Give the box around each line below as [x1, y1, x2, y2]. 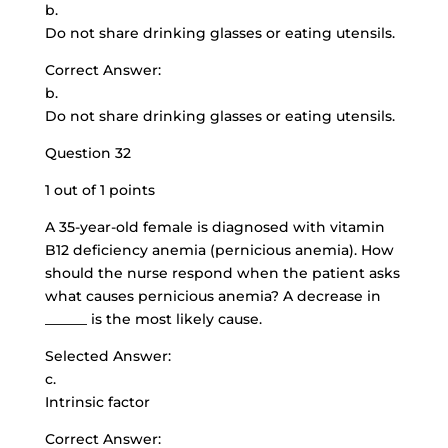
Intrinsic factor [44, 393, 150, 411]
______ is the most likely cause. [44, 310, 262, 328]
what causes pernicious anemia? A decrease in [44, 287, 381, 305]
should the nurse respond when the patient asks [44, 264, 400, 282]
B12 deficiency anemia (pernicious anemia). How [44, 241, 394, 259]
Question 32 [44, 144, 131, 162]
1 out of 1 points [44, 181, 155, 199]
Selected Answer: [44, 347, 171, 365]
